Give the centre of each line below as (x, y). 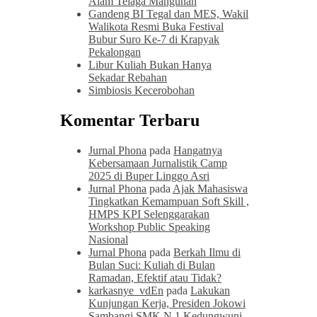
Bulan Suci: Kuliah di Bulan (152, 265)
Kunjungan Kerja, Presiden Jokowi (167, 303)
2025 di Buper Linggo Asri (149, 175)
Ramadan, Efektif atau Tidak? (155, 277)
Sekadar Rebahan (128, 78)
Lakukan (210, 290)
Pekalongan (115, 52)
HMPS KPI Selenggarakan (149, 214)
